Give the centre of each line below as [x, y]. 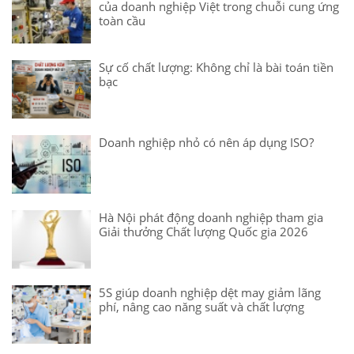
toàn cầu [122, 20]
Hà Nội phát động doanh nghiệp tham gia [211, 217]
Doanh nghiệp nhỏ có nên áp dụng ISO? [206, 142]
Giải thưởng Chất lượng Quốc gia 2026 [203, 231]
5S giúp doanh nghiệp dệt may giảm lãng [210, 292]
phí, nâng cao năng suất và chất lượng [201, 306]
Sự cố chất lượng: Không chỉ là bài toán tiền [216, 67]
